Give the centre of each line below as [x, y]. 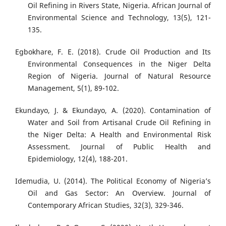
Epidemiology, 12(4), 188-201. [78, 159]
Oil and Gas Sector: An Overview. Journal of [119, 193]
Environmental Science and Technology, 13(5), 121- [119, 18]
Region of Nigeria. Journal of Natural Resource [119, 76]
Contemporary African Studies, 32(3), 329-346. [106, 205]
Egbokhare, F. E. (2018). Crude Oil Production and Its [113, 52]
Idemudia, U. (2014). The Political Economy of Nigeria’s [113, 181]
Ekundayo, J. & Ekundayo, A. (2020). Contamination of [113, 110]
